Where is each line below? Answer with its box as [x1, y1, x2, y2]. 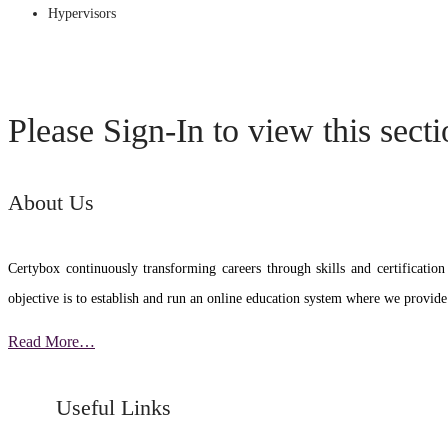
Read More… [8, 333, 95, 351]
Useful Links [8, 395, 171, 421]
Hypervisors [48, 5, 116, 21]
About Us [8, 190, 94, 216]
